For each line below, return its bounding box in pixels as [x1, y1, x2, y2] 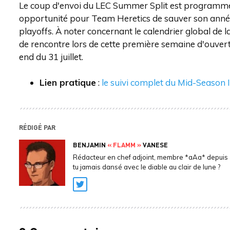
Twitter [80, 185, 111, 196]
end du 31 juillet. [19, 51, 83, 62]
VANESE [141, 140, 168, 149]
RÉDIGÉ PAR [19, 123, 55, 131]
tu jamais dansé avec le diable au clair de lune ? [73, 163, 220, 171]
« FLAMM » [107, 140, 141, 149]
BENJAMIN [73, 140, 107, 149]
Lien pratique [40, 77, 96, 88]
